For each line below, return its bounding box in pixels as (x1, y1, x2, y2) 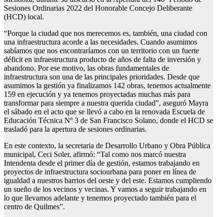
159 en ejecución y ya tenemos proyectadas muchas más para (4, 90, 190, 99)
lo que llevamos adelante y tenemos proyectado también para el (4, 194, 196, 202)
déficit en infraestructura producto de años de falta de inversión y (4, 55, 201, 64)
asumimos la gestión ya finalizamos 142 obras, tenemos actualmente (4, 81, 211, 90)
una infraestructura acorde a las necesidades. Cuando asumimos (4, 38, 197, 46)
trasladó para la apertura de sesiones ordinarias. (4, 125, 147, 134)
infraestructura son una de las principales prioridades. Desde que (4, 73, 200, 81)
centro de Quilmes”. (4, 202, 65, 211)
